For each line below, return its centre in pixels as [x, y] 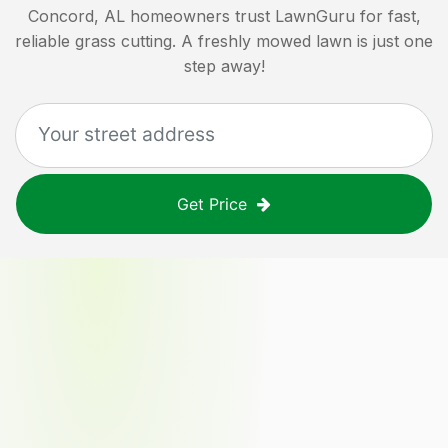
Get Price [212, 203]
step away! [224, 65]
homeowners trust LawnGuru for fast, [275, 15]
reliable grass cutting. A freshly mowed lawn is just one [224, 40]
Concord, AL [76, 15]
